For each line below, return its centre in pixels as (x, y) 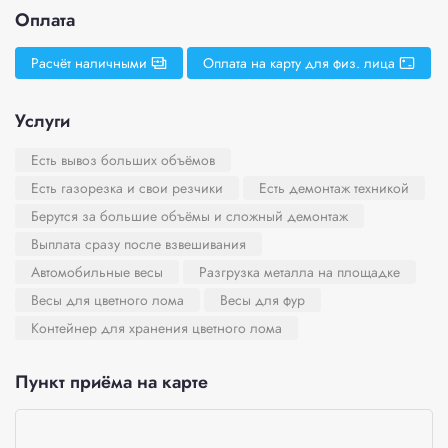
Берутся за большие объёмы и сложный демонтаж (189, 216)
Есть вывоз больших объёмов (123, 160)
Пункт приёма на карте (111, 382)
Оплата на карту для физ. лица (299, 63)
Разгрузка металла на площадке (299, 272)
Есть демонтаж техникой (334, 188)
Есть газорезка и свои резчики (127, 188)
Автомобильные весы (97, 272)
